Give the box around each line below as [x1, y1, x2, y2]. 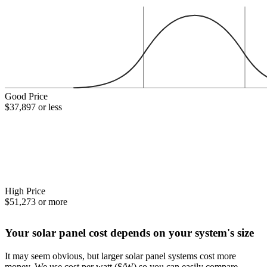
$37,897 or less [5, 102, 62, 113]
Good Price [5, 91, 48, 102]
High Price [5, 185, 45, 196]
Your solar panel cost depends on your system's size [5, 226, 254, 239]
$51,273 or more [5, 196, 67, 207]
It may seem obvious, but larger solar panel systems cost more [5, 250, 236, 261]
